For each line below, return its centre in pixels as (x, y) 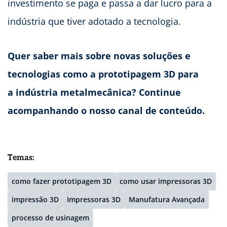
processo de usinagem (50, 217)
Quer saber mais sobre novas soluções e (99, 55)
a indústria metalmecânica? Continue (94, 92)
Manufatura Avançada (167, 199)
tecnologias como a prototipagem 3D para (103, 74)
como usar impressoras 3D (166, 181)
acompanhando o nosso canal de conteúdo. (106, 110)
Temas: (21, 158)
